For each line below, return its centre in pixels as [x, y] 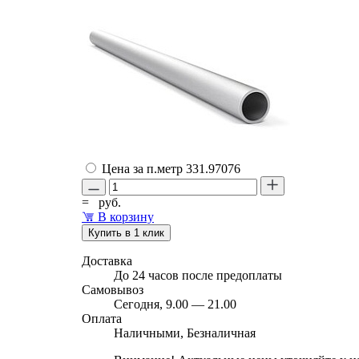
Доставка [107, 260]
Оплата [102, 318]
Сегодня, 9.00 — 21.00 [175, 304]
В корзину [126, 216]
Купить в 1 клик [126, 232]
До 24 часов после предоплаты [198, 275]
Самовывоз [113, 289]
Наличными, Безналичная [185, 333]
